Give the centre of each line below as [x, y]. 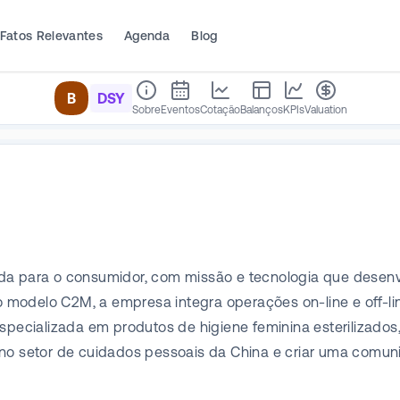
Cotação [220, 110]
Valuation [326, 110]
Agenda [147, 35]
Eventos [180, 110]
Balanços [262, 110]
